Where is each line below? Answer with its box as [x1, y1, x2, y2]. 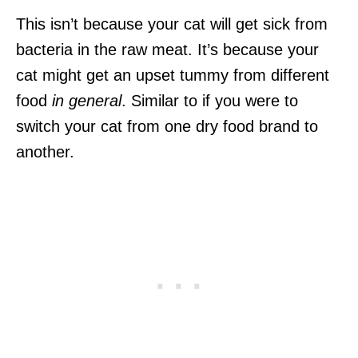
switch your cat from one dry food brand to [16, 117, 318, 135]
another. [16, 142, 74, 161]
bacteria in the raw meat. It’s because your [16, 40, 319, 58]
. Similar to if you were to [121, 91, 298, 109]
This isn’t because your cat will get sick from [16, 14, 328, 33]
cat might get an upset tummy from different [16, 66, 329, 84]
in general [52, 91, 121, 109]
